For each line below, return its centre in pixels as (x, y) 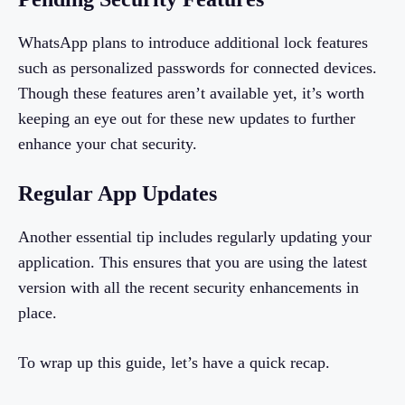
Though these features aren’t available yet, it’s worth (191, 94)
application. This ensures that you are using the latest (193, 263)
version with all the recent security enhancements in (188, 288)
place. (38, 313)
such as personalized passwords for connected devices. (198, 68)
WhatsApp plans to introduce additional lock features (193, 43)
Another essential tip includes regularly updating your (195, 237)
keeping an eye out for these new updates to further (187, 119)
